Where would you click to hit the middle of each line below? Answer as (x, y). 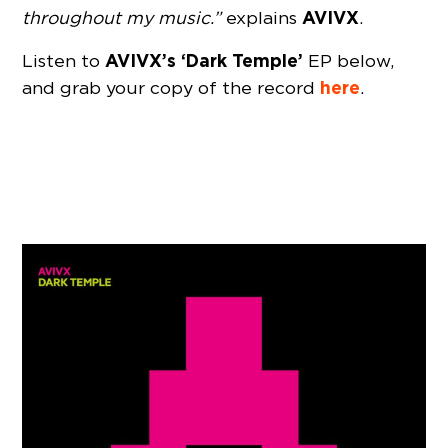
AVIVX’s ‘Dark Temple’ (204, 61)
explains (262, 18)
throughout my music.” (122, 18)
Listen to (64, 61)
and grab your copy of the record (171, 88)
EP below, (349, 61)
